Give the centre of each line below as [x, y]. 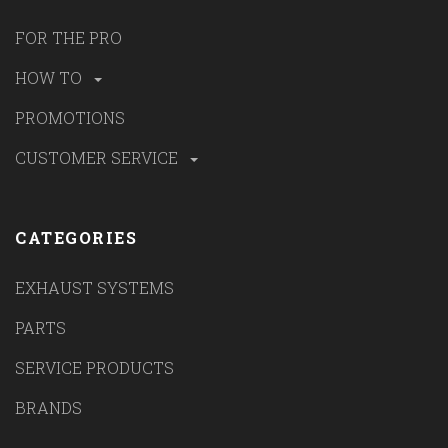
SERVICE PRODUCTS [94, 368]
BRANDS [48, 408]
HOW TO [50, 77]
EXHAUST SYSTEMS [94, 288]
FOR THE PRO [68, 37]
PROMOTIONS [70, 117]
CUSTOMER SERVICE [98, 157]
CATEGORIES [76, 237]
